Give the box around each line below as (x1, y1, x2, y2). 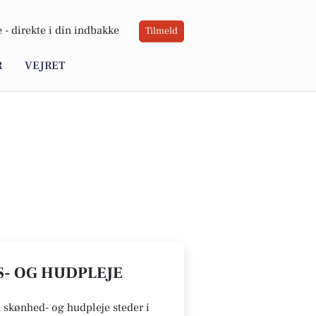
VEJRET (25, 59, 65, 73)
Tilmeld (145, 25, 178, 38)
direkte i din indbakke (11, 23, 119, 38)
